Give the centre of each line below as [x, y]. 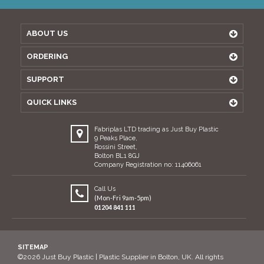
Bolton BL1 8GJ [117, 156]
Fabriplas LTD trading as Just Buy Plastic [156, 129]
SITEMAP [33, 247]
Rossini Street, [115, 147]
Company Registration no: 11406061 [148, 164]
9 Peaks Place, [115, 138]
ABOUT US [47, 33]
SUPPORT [45, 79]
